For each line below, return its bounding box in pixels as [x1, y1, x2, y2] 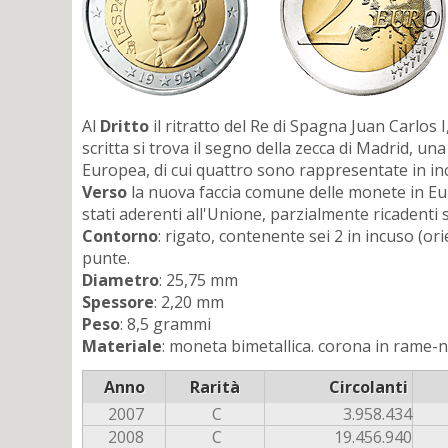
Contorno [82, 225, 158, 248]
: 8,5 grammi [120, 313, 211, 336]
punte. [82, 247, 130, 270]
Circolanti [329, 376, 408, 398]
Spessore [82, 291, 154, 314]
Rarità [190, 376, 240, 398]
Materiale [82, 335, 162, 358]
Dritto [100, 115, 149, 138]
